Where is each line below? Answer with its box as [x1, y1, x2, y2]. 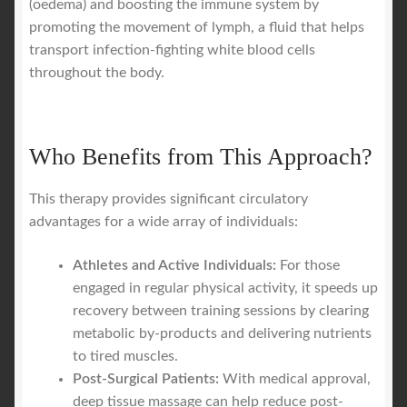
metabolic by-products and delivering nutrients [73, 326, 372, 342]
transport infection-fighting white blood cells [29, 43, 315, 58]
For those [276, 258, 340, 273]
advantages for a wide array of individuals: [29, 214, 298, 230]
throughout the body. [29, 65, 164, 81]
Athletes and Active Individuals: [73, 258, 276, 273]
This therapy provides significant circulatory [29, 192, 308, 207]
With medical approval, [219, 372, 371, 387]
